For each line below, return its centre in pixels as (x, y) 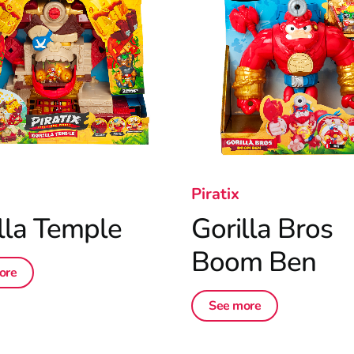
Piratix (215, 194)
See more (235, 306)
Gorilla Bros (262, 229)
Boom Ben (254, 262)
